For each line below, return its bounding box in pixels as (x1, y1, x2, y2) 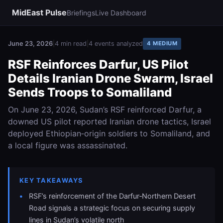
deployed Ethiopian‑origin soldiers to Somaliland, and (8, 128, 210, 138)
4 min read (55, 40, 87, 48)
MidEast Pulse (12, 7, 67, 17)
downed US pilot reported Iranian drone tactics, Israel (8, 116, 211, 126)
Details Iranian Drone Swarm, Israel (8, 71, 213, 86)
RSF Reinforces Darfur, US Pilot (8, 57, 189, 72)
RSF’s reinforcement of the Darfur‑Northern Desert (29, 192, 196, 201)
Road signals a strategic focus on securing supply (29, 204, 196, 213)
